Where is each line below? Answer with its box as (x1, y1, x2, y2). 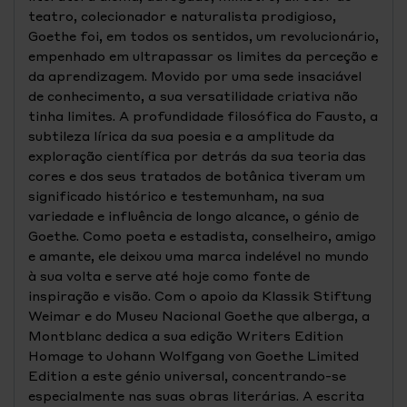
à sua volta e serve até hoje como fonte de (28, 267, 310, 283)
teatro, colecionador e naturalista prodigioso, (28, 7, 336, 24)
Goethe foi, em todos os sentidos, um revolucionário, (28, 27, 379, 44)
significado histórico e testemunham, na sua (28, 187, 324, 203)
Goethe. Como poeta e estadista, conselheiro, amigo (28, 227, 376, 243)
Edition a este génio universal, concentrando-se (28, 367, 346, 383)
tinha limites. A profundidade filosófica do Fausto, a (28, 107, 378, 124)
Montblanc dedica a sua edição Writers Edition (28, 327, 343, 343)
